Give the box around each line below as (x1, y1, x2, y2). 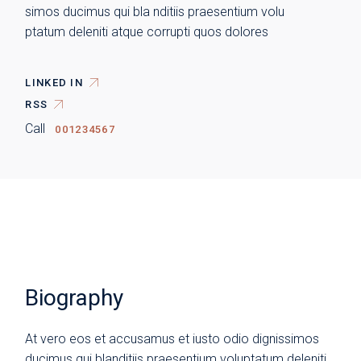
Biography (25, 284, 124, 311)
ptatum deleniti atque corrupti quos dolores (25, 23, 269, 39)
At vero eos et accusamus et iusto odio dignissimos (25, 330, 320, 346)
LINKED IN (25, 76, 84, 89)
